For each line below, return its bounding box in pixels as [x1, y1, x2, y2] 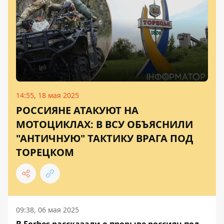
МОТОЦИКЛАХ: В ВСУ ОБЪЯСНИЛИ [16, 117, 193, 131]
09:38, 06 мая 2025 [16, 205, 79, 215]
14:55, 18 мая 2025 [16, 90, 79, 100]
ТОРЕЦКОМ [16, 145, 74, 159]
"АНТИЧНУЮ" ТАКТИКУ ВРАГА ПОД [16, 131, 193, 145]
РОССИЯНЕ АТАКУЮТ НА [16, 103, 138, 117]
